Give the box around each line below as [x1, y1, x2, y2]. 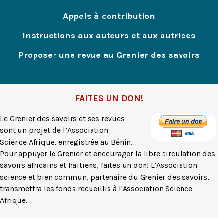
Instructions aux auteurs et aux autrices [22, 30, 196, 41]
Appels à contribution [63, 10, 155, 21]
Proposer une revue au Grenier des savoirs [18, 49, 200, 60]
